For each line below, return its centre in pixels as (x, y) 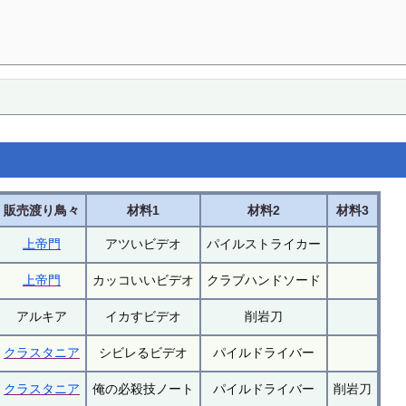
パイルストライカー (264, 244)
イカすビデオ (144, 317)
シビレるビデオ (144, 353)
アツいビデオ (144, 244)
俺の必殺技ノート (144, 389)
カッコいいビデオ (144, 280)
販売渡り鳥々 (42, 211)
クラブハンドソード (264, 280)
